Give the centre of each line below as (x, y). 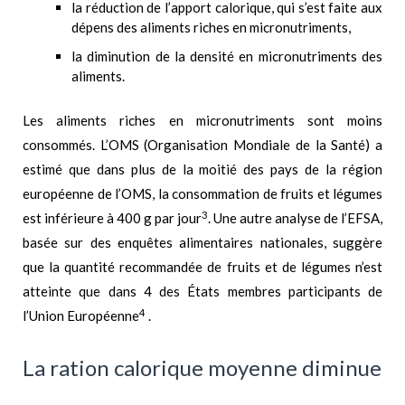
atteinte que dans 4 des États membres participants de (202, 292)
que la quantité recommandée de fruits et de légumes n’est (202, 267)
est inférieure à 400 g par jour (112, 218)
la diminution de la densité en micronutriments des (227, 57)
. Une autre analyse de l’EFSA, (295, 218)
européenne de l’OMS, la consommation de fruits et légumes (202, 194)
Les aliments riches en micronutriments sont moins (202, 121)
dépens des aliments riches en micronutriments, (211, 28)
